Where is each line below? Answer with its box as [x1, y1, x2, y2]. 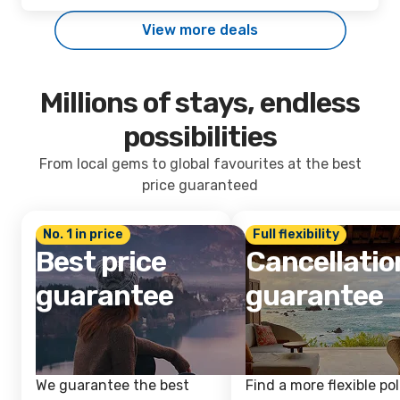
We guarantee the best [36, 377, 189, 394]
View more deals [142, 21, 258, 38]
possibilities [122, 120, 278, 154]
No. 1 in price [43, 227, 123, 242]
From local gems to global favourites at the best [38, 155, 362, 172]
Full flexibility [253, 227, 339, 242]
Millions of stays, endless [39, 86, 361, 120]
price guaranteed [142, 177, 258, 194]
